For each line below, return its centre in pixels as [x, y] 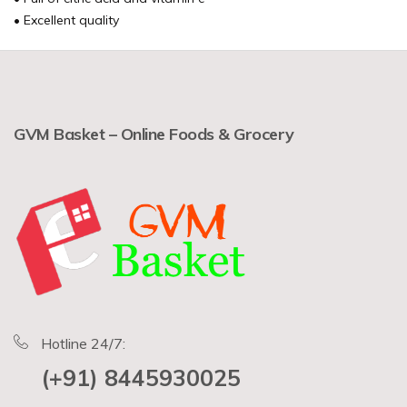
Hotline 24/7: [83, 343]
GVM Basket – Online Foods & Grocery [154, 134]
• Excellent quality [66, 20]
